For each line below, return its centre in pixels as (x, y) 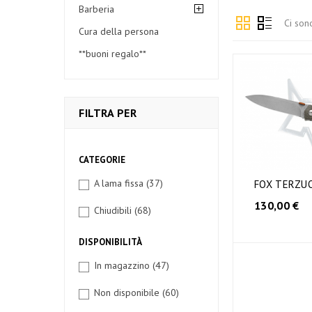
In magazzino (123, 265)
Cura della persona (119, 31)
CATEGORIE (102, 160)
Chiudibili (114, 210)
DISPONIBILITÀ (110, 242)
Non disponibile (128, 292)
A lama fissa (120, 183)
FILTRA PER (108, 113)
